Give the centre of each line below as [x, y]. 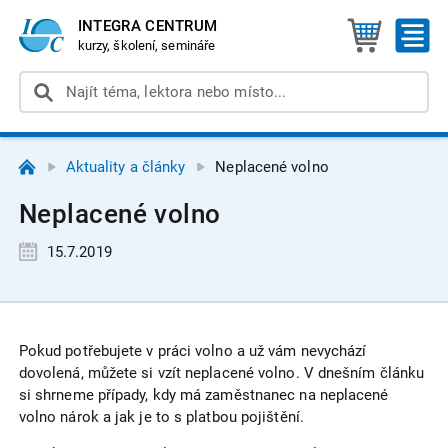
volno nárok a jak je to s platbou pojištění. [161, 417]
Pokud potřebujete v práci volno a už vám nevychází [192, 351]
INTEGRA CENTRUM [147, 25]
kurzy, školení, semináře [146, 45]
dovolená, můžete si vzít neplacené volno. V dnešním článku [221, 373]
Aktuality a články [125, 166]
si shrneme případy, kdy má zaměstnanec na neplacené [203, 395]
